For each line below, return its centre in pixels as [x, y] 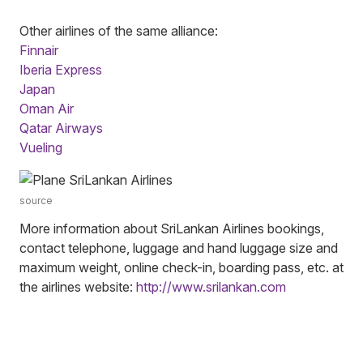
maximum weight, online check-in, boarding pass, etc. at [181, 267]
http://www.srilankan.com [211, 286]
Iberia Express [61, 69]
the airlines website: [78, 286]
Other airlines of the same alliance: [119, 30]
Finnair [39, 50]
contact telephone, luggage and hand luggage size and [179, 248]
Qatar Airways [61, 128]
